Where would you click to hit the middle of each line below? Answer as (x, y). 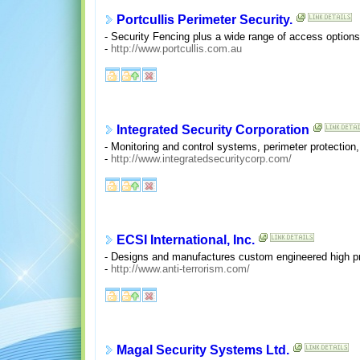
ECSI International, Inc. (185, 240)
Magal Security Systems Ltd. (202, 350)
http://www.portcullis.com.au (176, 48)
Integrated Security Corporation (213, 130)
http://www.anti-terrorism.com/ (180, 268)
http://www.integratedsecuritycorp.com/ (201, 158)
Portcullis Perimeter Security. (204, 20)
